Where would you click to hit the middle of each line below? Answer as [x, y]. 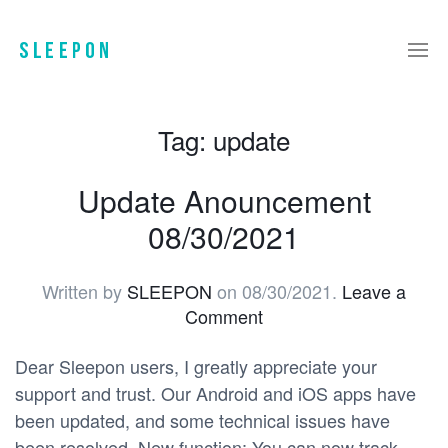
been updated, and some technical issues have [202, 420]
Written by [84, 291]
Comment [224, 316]
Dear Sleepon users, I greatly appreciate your [196, 366]
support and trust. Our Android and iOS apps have [215, 393]
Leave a [374, 291]
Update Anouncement [224, 200]
